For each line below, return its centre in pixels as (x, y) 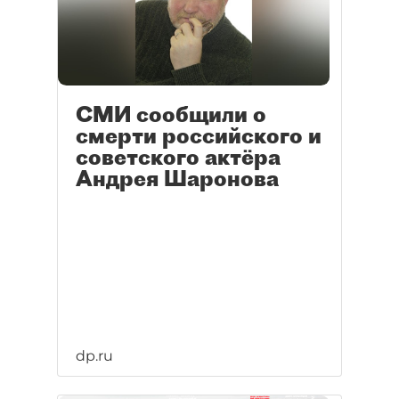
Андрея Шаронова (177, 179)
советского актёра (178, 157)
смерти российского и (199, 136)
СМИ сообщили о (171, 114)
